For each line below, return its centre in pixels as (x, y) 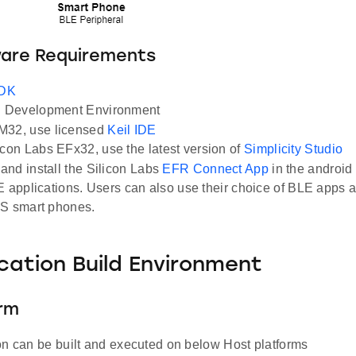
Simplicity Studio (294, 149)
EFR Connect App (215, 169)
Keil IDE (132, 130)
